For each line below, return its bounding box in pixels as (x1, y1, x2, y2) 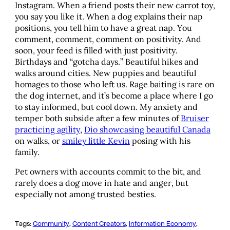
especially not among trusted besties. (14, 189, 158, 200)
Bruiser (180, 113, 209, 124)
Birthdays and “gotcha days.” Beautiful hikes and (14, 56, 199, 67)
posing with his (129, 136, 190, 146)
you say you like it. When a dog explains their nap (14, 11, 203, 22)
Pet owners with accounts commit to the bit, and (14, 166, 201, 177)
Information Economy (128, 219, 196, 228)
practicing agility (14, 124, 80, 135)
